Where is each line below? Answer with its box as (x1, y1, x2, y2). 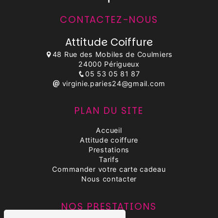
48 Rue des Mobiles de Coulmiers (52, 50, 173, 59)
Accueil (96, 126, 122, 135)
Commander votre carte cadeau (52, 165, 166, 174)
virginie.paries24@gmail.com (59, 79, 165, 88)
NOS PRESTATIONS (61, 200, 157, 213)
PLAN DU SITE (74, 104, 144, 118)
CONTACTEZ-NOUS (60, 13, 158, 26)
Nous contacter (81, 175, 137, 183)
